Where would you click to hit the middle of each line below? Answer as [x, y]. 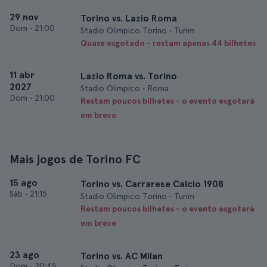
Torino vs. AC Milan [122, 256]
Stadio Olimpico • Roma [125, 88]
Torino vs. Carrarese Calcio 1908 [152, 184]
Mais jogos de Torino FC [75, 159]
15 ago [24, 183]
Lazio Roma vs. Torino [129, 76]
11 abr [22, 75]
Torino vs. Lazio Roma [129, 18]
